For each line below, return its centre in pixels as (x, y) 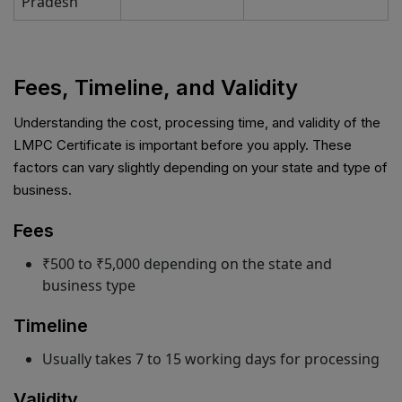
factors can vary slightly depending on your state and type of (201, 168)
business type (89, 286)
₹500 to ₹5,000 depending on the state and (187, 264)
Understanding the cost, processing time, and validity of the (197, 123)
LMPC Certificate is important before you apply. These (183, 145)
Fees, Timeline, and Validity (156, 88)
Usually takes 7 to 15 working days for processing (211, 359)
